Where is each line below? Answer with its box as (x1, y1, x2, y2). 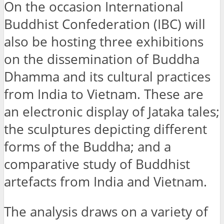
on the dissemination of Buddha (4, 50, 199, 68)
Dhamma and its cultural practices (4, 67, 210, 85)
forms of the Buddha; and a (4, 137, 171, 155)
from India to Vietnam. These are (4, 85, 203, 103)
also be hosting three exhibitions (4, 32, 203, 50)
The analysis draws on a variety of (4, 203, 208, 221)
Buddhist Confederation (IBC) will (4, 15, 205, 33)
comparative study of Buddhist (4, 155, 190, 173)
